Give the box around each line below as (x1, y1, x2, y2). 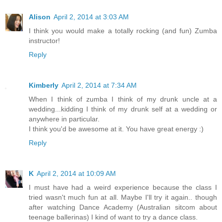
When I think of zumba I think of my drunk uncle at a (29, 95, 217, 104)
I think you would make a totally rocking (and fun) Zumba (29, 27, 217, 35)
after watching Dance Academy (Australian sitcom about (29, 203, 217, 212)
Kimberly (29, 81, 58, 90)
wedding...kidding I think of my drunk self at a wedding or (29, 105, 217, 113)
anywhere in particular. (29, 115, 100, 123)
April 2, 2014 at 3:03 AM (54, 13, 129, 21)
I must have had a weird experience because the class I (29, 183, 217, 192)
